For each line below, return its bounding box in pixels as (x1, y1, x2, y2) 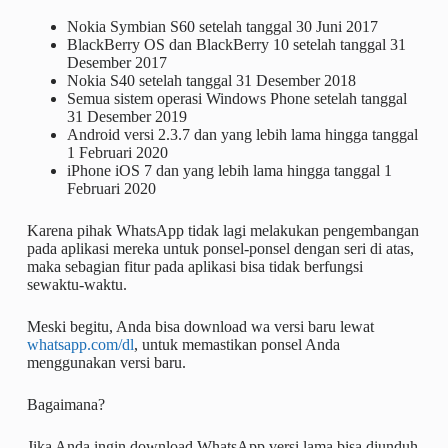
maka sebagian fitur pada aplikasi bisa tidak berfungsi (26, 257, 363, 275)
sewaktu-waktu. (26, 275, 127, 293)
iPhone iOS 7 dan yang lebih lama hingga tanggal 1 (66, 161, 392, 179)
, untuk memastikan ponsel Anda (133, 335, 340, 353)
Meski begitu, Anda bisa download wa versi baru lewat (26, 317, 374, 335)
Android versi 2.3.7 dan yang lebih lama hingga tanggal (66, 125, 418, 143)
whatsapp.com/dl (26, 335, 134, 353)
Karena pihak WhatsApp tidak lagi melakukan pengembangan (26, 221, 419, 239)
